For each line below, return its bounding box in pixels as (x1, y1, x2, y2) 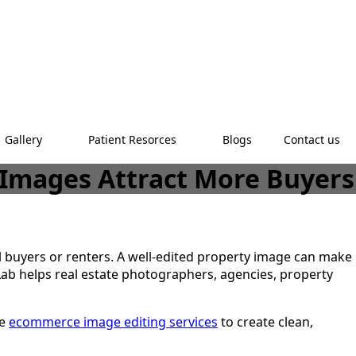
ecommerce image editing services (9, 312, 218, 331)
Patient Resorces (88, 132, 176, 147)
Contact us (284, 132, 340, 147)
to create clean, (218, 312, 313, 331)
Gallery (5, 132, 42, 147)
